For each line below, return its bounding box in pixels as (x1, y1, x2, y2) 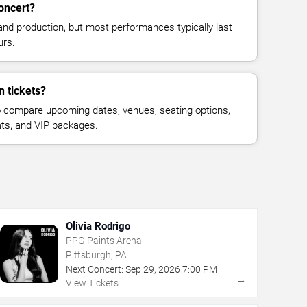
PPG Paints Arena (65, 234, 142, 246)
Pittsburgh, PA (65, 249, 127, 260)
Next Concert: (65, 263, 123, 275)
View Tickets (65, 277, 119, 288)
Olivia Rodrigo (65, 219, 130, 232)
